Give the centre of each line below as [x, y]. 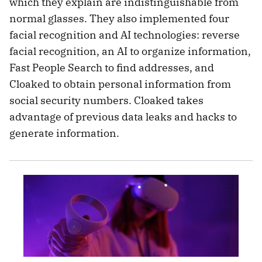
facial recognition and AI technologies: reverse [125, 35]
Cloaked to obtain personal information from [120, 84]
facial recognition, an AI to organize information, [130, 51]
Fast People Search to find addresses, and [112, 67]
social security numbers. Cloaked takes [106, 100]
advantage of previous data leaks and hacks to [123, 116]
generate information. [64, 133]
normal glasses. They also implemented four [119, 18]
